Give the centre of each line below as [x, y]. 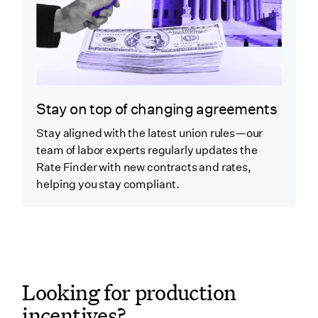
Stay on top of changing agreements [157, 109]
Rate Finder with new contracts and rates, [144, 167]
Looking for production [129, 292]
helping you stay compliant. [108, 184]
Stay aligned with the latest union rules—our [150, 133]
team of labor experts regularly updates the [147, 150]
